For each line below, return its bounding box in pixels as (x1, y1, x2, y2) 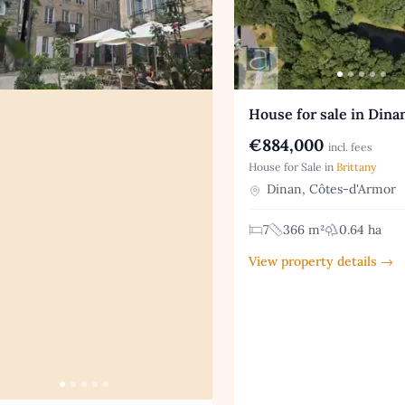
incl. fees (327, 140, 372, 155)
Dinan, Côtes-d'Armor (262, 181, 396, 198)
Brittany (335, 160, 376, 174)
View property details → (248, 253, 393, 270)
